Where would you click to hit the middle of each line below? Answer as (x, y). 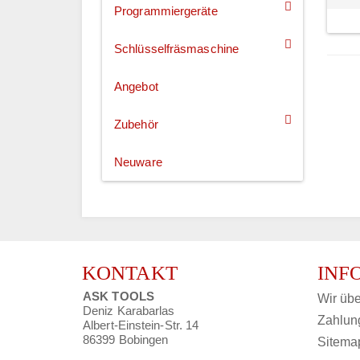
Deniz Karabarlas (129, 311)
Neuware (138, 162)
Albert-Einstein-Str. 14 (141, 325)
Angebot (136, 87)
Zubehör (136, 125)
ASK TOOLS (119, 297)
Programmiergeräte (166, 11)
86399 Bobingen (126, 340)
